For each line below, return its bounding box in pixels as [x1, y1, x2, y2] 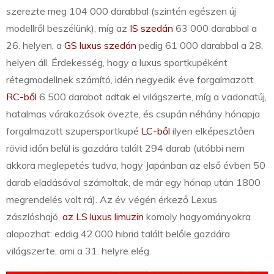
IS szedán [130, 22, 173, 35]
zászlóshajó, [6, 210, 62, 223]
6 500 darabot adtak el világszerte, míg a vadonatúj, [37, 91, 267, 103]
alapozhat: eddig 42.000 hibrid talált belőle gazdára [6, 228, 230, 240]
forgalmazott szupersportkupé [6, 125, 141, 138]
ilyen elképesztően [170, 125, 254, 138]
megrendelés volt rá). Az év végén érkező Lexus [6, 193, 217, 206]
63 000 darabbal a [173, 22, 257, 35]
